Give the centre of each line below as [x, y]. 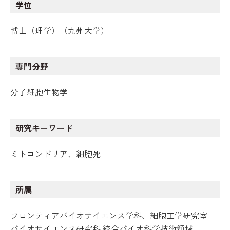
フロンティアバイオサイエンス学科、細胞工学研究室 [109, 215]
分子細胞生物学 [39, 92]
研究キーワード [44, 128]
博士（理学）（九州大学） [60, 30]
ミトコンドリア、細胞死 [55, 154]
